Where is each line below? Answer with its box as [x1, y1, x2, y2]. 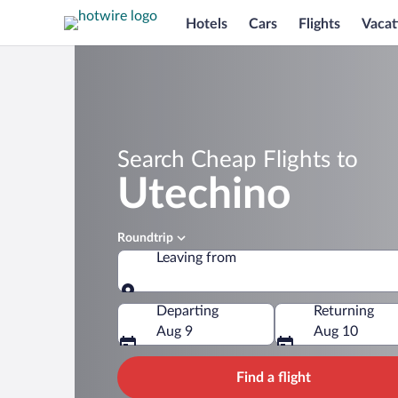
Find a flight [236, 370, 311, 385]
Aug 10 [314, 324, 358, 338]
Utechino [117, 173, 291, 216]
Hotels [186, 16, 227, 31]
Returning [314, 304, 374, 318]
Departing [156, 304, 219, 318]
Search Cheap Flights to [117, 148, 358, 171]
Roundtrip [117, 232, 173, 244]
